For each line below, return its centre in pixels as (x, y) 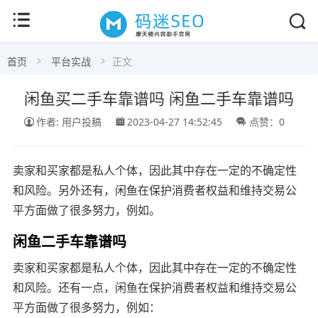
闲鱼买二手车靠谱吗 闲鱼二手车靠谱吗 (159, 97)
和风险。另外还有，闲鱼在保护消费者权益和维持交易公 (154, 190)
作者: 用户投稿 (69, 121)
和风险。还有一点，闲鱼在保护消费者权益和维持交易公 (154, 287)
